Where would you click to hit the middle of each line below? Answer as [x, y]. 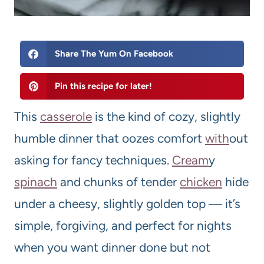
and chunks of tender [118, 182]
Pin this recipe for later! [103, 86]
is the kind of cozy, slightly [166, 117]
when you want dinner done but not [112, 247]
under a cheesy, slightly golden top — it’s [127, 204]
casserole [66, 117]
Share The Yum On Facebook [114, 54]
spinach [36, 182]
